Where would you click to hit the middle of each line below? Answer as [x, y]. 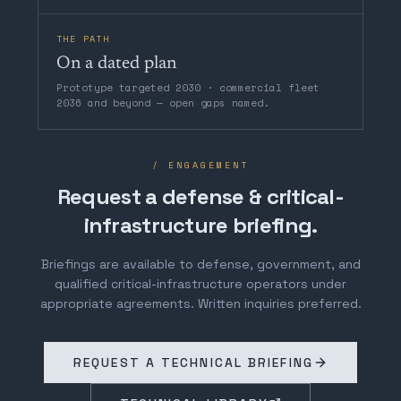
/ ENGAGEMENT [200, 165]
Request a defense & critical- [200, 196]
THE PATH [83, 38]
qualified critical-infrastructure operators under [200, 283]
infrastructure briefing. [200, 225]
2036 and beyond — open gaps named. [163, 102]
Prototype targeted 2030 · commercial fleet [188, 87]
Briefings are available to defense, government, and [200, 264]
